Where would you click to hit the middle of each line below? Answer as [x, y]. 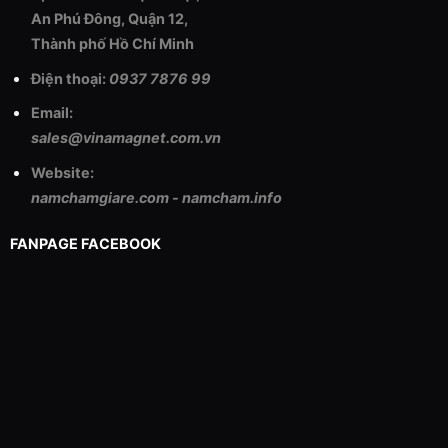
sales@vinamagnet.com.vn [125, 138]
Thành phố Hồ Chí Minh [112, 44]
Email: [51, 113]
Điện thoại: [69, 78]
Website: [62, 172]
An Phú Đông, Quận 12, [109, 19]
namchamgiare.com [99, 197]
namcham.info [231, 197]
